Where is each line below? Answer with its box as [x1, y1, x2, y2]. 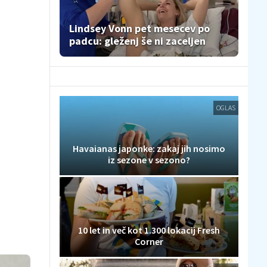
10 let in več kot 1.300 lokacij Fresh [78, 223, 220, 236]
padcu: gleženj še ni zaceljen [69, 34, 206, 48]
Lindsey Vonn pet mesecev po [69, 21, 210, 35]
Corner [135, 235, 163, 247]
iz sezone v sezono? [108, 154, 190, 166]
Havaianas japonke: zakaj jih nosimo [73, 142, 225, 155]
